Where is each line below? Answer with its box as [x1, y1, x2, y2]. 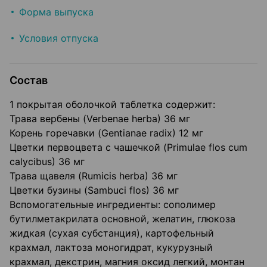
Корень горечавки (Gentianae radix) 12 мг [10, 127, 203, 139]
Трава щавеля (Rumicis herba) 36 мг [10, 170, 178, 182]
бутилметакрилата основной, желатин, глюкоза [10, 213, 235, 225]
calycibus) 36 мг [10, 156, 85, 168]
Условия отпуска [19, 32, 98, 45]
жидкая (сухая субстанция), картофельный [10, 227, 214, 240]
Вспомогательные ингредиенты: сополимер [10, 198, 216, 211]
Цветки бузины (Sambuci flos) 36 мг [10, 184, 179, 197]
